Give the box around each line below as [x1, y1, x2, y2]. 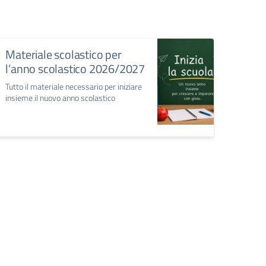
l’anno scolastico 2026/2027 [5, 59, 145, 78]
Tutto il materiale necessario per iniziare [5, 80, 142, 93]
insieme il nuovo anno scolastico [5, 91, 116, 104]
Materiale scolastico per [5, 45, 122, 64]
